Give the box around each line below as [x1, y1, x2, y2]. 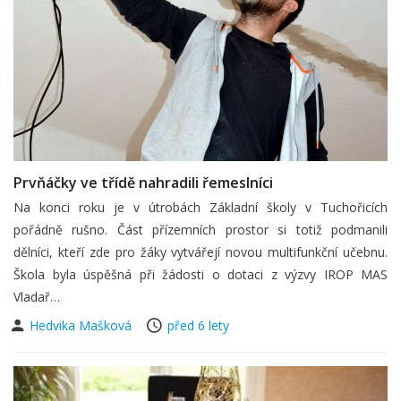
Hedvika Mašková [30, 316, 135, 334]
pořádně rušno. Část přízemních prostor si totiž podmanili [13, 220, 388, 238]
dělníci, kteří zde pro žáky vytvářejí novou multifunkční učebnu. [13, 243, 388, 260]
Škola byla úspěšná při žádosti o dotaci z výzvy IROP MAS [13, 265, 388, 283]
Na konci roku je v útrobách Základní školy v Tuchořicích [13, 198, 388, 216]
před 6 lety [167, 316, 229, 334]
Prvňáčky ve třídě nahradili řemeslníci [13, 172, 273, 192]
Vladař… [13, 287, 60, 305]
